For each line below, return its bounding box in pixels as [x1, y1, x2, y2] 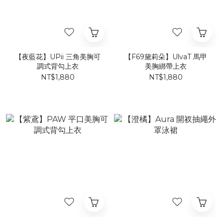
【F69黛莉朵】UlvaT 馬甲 [124, 52, 207, 61]
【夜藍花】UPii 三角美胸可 [14, 52, 101, 61]
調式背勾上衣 [36, 62, 79, 71]
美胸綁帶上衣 [144, 62, 187, 71]
